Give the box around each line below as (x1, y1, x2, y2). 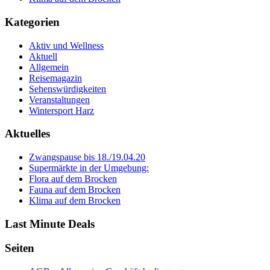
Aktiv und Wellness (29, 40, 104, 51)
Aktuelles (5, 127, 50, 140)
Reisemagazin (29, 72, 82, 83)
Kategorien (5, 15, 60, 28)
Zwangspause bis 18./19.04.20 (29, 152, 145, 162)
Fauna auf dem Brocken (29, 184, 121, 195)
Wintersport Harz (29, 105, 94, 116)
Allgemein (29, 61, 69, 72)
